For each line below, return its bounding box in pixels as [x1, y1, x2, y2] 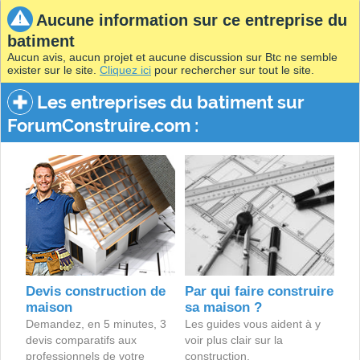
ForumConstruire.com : [7, 115, 198, 136]
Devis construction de [25, 284, 166, 299]
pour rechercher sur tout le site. [151, 63, 314, 76]
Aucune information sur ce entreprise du [36, 11, 347, 29]
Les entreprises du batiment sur [33, 92, 305, 112]
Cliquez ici [100, 63, 151, 76]
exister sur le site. [7, 63, 100, 76]
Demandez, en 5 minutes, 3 [25, 317, 166, 330]
